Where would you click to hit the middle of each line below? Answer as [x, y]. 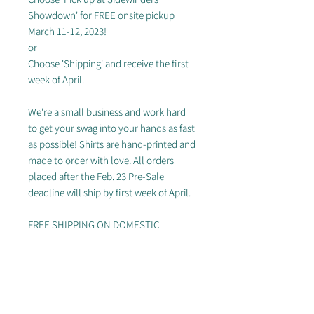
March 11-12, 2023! [67, 31]
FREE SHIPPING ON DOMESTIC [94, 224]
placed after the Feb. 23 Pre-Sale [96, 176]
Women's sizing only [85, 289]
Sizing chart [67, 305]
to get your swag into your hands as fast [111, 128]
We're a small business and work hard [107, 111]
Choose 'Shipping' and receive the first [108, 63]
